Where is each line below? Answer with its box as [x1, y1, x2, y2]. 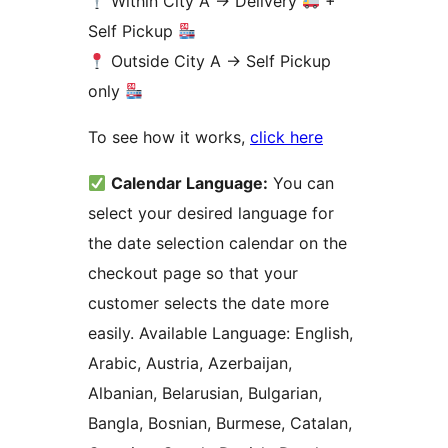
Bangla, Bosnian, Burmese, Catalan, [88, 413, 352, 434]
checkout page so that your [88, 263, 298, 284]
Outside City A [106, 51, 227, 72]
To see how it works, [88, 127, 250, 148]
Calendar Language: [111, 173, 269, 194]
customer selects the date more [88, 293, 329, 314]
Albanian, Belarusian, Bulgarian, [88, 383, 322, 404]
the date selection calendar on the [88, 233, 347, 254]
